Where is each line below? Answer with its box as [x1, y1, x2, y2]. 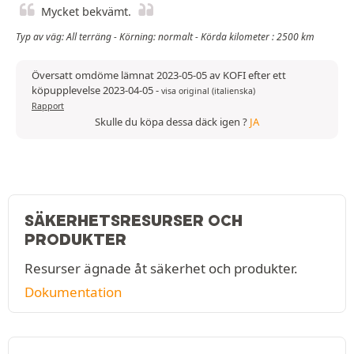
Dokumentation [24, 283, 122, 302]
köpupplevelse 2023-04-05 [32, 83, 156, 98]
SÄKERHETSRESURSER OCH [24, 211, 243, 231]
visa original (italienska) [161, 85, 255, 97]
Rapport [32, 100, 64, 112]
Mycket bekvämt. [41, 4, 131, 20]
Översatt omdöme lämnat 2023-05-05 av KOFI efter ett [32, 68, 286, 83]
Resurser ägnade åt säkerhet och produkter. [24, 259, 298, 278]
